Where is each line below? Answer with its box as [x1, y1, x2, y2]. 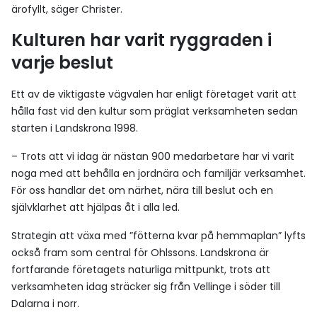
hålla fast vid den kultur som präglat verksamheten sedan [11, 103, 298, 118]
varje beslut [11, 50, 113, 74]
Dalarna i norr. [11, 296, 79, 311]
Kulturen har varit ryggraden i [11, 28, 272, 52]
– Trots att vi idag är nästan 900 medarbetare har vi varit [11, 149, 294, 163]
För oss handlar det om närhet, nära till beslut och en [11, 183, 273, 197]
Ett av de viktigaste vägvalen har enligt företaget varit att [11, 86, 296, 101]
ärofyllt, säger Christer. [11, 1, 122, 16]
